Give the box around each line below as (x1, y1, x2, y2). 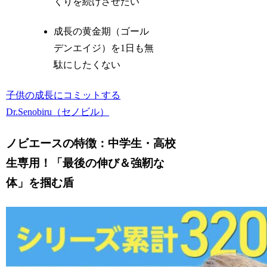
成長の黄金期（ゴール (54, 26, 150, 37)
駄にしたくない (54, 60, 121, 70)
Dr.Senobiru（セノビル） (6, 106, 110, 117)
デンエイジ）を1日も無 (54, 43, 154, 54)
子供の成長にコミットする (6, 89, 121, 100)
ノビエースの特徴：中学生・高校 (6, 137, 176, 150)
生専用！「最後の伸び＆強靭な (6, 157, 165, 170)
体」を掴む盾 (6, 176, 74, 190)
